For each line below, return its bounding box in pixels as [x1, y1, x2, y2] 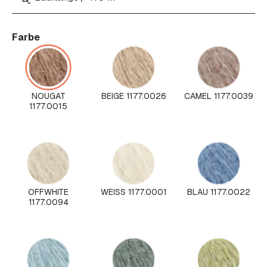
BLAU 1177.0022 [187, 187, 250, 198]
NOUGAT [31, 91, 66, 102]
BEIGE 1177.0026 [101, 91, 166, 102]
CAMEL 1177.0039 [184, 91, 253, 102]
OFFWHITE [28, 187, 69, 198]
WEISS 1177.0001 [100, 187, 167, 198]
